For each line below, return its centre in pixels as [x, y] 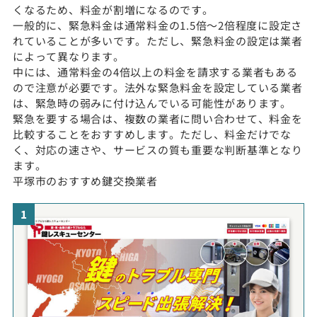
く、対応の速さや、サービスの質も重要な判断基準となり [158, 149]
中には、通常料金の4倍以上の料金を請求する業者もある [155, 71]
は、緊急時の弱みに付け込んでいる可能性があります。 [152, 103]
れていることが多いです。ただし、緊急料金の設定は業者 [158, 40]
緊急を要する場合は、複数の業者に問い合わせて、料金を [158, 118]
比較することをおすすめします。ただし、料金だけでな [152, 134]
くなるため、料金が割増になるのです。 [113, 9]
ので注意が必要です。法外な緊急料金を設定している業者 [158, 87]
